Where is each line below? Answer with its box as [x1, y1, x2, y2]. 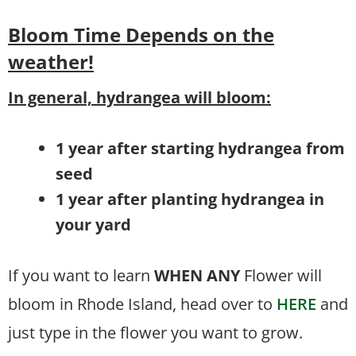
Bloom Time [8, 21, 126, 48]
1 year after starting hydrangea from [56, 137, 345, 160]
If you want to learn [8, 265, 154, 287]
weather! [8, 48, 94, 75]
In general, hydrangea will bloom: [8, 87, 271, 109]
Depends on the [126, 21, 274, 48]
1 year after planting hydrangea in [56, 188, 324, 211]
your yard [56, 214, 131, 236]
